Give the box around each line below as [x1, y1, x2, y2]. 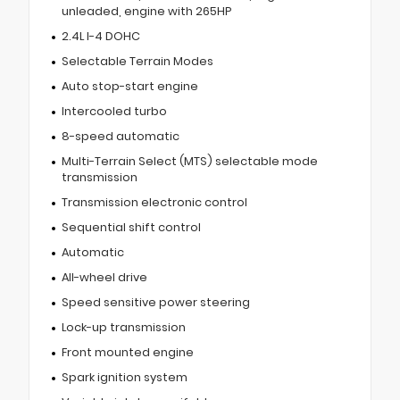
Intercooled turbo [61, 103, 167, 119]
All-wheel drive [61, 269, 147, 285]
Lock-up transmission [61, 319, 186, 335]
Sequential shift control [61, 219, 201, 235]
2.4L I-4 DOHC [61, 28, 140, 44]
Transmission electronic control [61, 194, 247, 210]
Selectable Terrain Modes [61, 53, 213, 69]
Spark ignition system [61, 369, 187, 385]
